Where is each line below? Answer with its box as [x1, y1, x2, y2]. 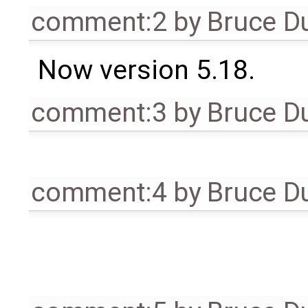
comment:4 [31, 176, 167, 208]
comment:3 [31, 96, 167, 129]
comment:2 [31, 5, 167, 38]
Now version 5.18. [37, 54, 255, 86]
